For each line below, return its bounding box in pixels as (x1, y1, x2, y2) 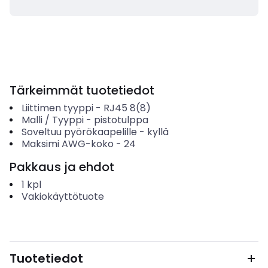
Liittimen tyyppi (21, 101, 93, 115)
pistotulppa (93, 113, 148, 127)
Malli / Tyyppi (21, 113, 84, 127)
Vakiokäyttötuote (21, 190, 104, 203)
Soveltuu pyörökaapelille (21, 125, 137, 139)
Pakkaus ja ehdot (10, 159, 114, 175)
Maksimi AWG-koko (21, 137, 114, 151)
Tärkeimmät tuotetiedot (10, 82, 154, 99)
